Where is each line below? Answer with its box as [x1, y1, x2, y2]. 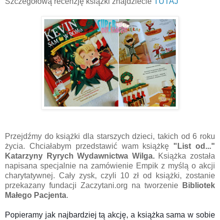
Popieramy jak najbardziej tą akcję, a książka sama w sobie [5, 210, 215, 219]
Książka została [154, 151, 216, 160]
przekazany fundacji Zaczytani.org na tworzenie [5, 181, 182, 190]
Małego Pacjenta [5, 191, 66, 199]
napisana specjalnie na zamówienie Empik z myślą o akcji [5, 161, 215, 170]
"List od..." [173, 141, 216, 150]
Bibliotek [182, 181, 215, 190]
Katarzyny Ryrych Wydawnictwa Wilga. [5, 151, 155, 160]
